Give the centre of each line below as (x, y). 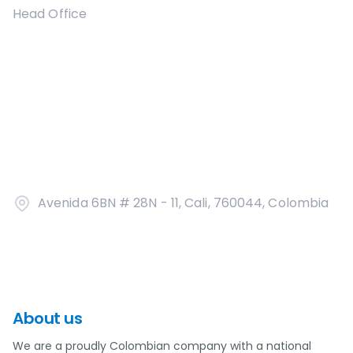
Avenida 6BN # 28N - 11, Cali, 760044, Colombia (184, 203)
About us (47, 318)
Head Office (50, 14)
